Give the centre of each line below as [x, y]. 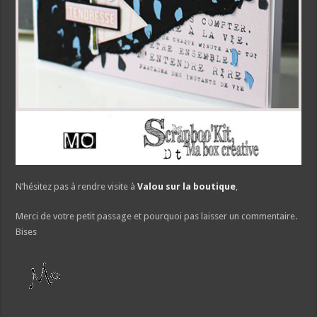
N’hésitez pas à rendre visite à [76, 186]
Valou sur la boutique [186, 186]
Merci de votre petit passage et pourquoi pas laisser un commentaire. [157, 216]
